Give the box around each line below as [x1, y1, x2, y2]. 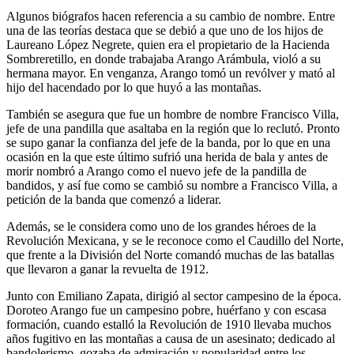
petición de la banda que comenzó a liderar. [6, 192, 224, 206]
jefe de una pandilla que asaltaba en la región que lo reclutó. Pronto [6, 121, 340, 135]
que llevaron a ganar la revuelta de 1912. [6, 262, 209, 276]
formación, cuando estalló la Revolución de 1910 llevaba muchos [6, 317, 331, 331]
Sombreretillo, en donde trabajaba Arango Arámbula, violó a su [6, 51, 321, 66]
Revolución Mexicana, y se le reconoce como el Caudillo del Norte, [6, 233, 344, 247]
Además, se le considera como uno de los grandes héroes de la [6, 219, 316, 233]
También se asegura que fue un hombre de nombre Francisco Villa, [6, 107, 339, 121]
